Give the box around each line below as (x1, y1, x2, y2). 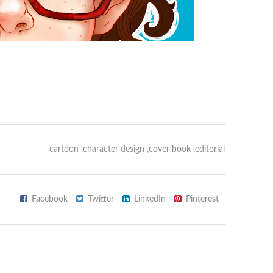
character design (82, 145, 144, 154)
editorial (194, 145, 225, 154)
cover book (148, 145, 191, 154)
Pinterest (185, 195, 219, 204)
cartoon (49, 145, 79, 154)
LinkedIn (133, 195, 166, 204)
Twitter (87, 195, 114, 204)
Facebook (31, 195, 68, 204)
